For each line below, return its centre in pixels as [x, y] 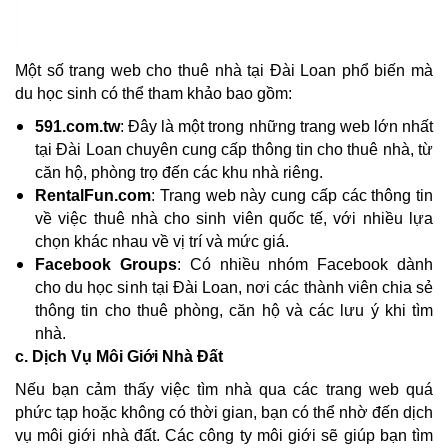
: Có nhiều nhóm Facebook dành [305, 264]
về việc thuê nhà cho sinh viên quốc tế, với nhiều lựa [234, 218]
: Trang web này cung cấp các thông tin [292, 195]
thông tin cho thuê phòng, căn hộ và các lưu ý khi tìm [234, 310]
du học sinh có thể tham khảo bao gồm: [153, 93]
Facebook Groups [106, 264]
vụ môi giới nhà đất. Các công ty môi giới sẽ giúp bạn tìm [224, 435]
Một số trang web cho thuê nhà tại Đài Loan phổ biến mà [224, 70]
